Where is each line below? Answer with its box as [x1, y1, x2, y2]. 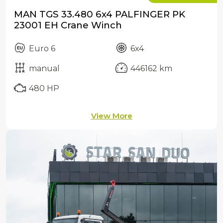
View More [91, 111, 132, 121]
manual [29, 64, 60, 74]
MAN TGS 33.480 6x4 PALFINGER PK [14, 8, 185, 20]
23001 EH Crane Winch [14, 19, 122, 31]
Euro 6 [29, 44, 55, 54]
